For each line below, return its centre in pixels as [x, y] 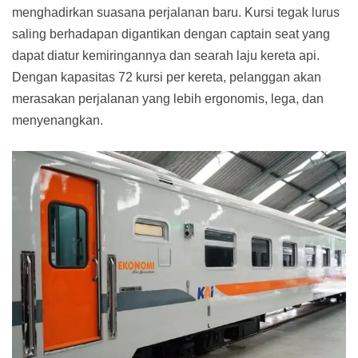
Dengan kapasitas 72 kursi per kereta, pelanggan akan [167, 77]
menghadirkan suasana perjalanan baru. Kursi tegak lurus [176, 12]
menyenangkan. [58, 120]
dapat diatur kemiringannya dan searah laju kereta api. [166, 55]
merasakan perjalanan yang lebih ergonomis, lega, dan [168, 98]
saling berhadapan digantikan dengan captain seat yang [171, 34]
